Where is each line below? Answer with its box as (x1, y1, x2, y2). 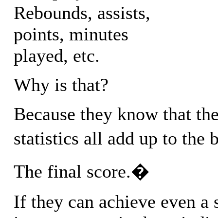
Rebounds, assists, (14, 2, 150, 23)
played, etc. (14, 45, 100, 66)
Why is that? (14, 74, 109, 95)
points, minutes (14, 24, 128, 45)
